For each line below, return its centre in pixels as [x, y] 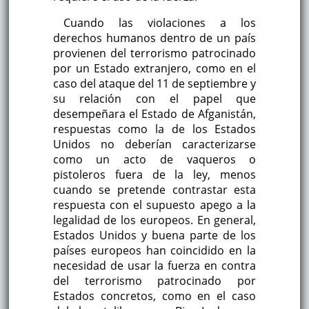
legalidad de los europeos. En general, [154, 220]
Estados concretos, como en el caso [154, 296]
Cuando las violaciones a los [160, 22]
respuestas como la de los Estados [154, 129]
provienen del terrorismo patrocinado [154, 53]
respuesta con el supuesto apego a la [154, 205]
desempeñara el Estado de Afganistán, [154, 113]
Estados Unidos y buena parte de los [154, 235]
